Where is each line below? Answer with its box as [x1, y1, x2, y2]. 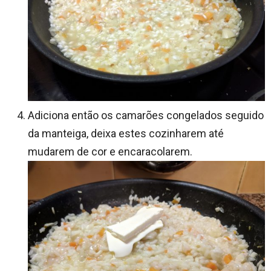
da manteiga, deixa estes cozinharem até [28, 127, 224, 140]
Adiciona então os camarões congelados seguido [28, 109, 264, 122]
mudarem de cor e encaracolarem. [28, 145, 192, 158]
